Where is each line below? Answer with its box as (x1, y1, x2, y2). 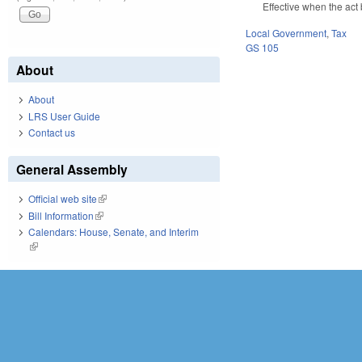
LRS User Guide (28, 108, 100, 123)
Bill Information (28, 208, 94, 222)
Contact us (28, 125, 75, 140)
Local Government (246, 26, 327, 40)
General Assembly (16, 160, 128, 179)
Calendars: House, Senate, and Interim (28, 225, 199, 239)
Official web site (28, 192, 97, 206)
